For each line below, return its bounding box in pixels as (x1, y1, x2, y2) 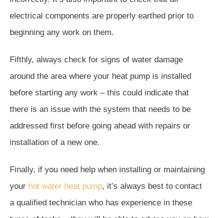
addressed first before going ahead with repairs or (10, 121, 190, 130)
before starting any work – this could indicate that (10, 88, 189, 97)
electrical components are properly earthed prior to (10, 11, 194, 20)
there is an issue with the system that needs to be (10, 104, 191, 114)
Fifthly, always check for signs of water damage (10, 54, 183, 64)
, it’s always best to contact (102, 181, 202, 191)
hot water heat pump (28, 181, 102, 191)
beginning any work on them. (10, 27, 114, 37)
